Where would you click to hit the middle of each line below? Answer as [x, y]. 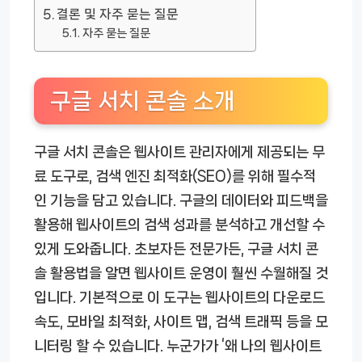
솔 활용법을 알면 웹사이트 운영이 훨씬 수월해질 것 [181, 274]
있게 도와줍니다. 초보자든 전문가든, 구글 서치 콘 [176, 249]
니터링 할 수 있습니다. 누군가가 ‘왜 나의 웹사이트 [178, 346]
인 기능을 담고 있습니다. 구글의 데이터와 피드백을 [181, 201]
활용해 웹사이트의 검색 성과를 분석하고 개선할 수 [179, 225]
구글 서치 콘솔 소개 [143, 101]
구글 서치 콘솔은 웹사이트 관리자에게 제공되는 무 [179, 152]
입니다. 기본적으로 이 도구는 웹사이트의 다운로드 [179, 298]
